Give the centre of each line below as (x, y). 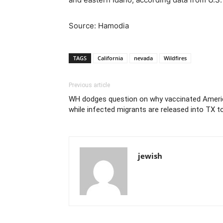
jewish (150, 156)
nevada (143, 58)
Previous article (89, 85)
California (110, 58)
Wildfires (175, 58)
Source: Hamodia (99, 26)
